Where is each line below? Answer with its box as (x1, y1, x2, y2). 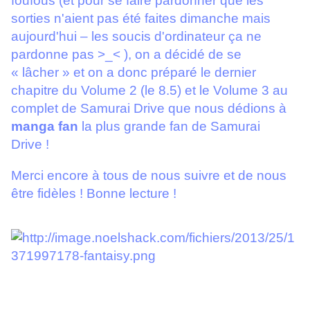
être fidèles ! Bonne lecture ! (11, 186, 176, 201)
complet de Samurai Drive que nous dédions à (11, 101, 286, 116)
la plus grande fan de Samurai (78, 119, 260, 134)
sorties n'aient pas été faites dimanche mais (11, 11, 271, 26)
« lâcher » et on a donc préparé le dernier (11, 65, 256, 80)
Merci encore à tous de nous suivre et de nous (11, 168, 286, 183)
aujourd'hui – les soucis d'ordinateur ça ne (11, 29, 262, 44)
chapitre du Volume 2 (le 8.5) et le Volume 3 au (11, 83, 288, 98)
